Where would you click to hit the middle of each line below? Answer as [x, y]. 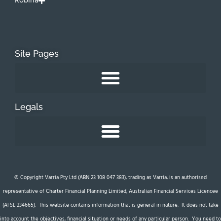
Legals [29, 107]
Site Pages [37, 54]
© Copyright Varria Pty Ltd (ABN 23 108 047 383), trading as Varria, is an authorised [110, 178]
